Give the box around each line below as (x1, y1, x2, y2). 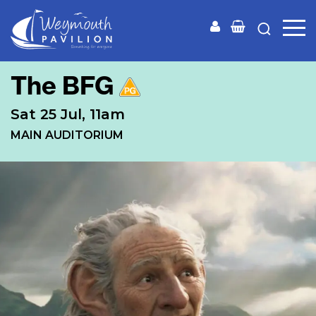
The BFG (11, 70, 119, 101)
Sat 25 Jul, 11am (11, 106, 125, 123)
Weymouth (63, 50, 121, 63)
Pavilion (63, 64, 106, 77)
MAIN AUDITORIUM (11, 128, 123, 142)
